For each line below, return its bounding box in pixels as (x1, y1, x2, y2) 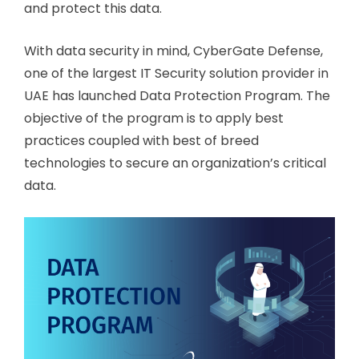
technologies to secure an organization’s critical (24, 153, 326, 172)
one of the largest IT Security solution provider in (24, 63, 329, 83)
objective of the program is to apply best (24, 108, 284, 127)
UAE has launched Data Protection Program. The (24, 86, 330, 105)
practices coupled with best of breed (24, 131, 259, 150)
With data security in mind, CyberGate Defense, (24, 41, 323, 60)
